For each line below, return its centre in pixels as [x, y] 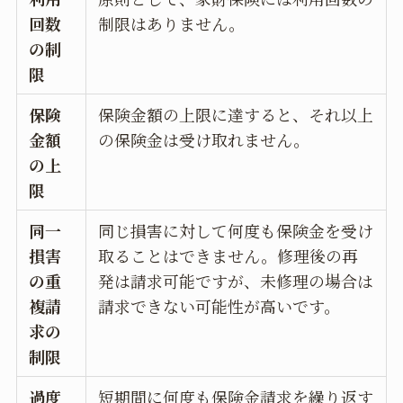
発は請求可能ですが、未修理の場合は [236, 280]
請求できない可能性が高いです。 [219, 305]
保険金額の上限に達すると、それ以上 [236, 114]
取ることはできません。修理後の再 [228, 255]
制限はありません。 [172, 23]
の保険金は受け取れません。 [204, 139]
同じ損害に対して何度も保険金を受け [236, 230]
